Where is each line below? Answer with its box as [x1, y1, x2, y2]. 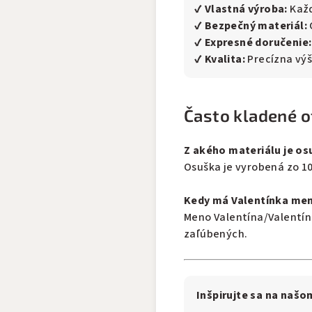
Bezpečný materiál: [204, 18, 308, 33]
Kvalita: [204, 52, 246, 67]
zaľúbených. [184, 226, 248, 242]
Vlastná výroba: [204, 1, 288, 17]
